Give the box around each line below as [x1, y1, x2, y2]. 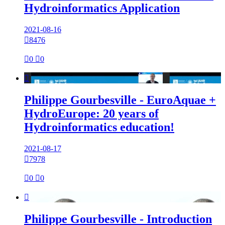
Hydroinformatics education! [24, 121, 174, 134]
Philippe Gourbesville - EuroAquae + [24, 93, 216, 107]
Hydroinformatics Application [24, 2, 180, 15]
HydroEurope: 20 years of [24, 107, 159, 121]
